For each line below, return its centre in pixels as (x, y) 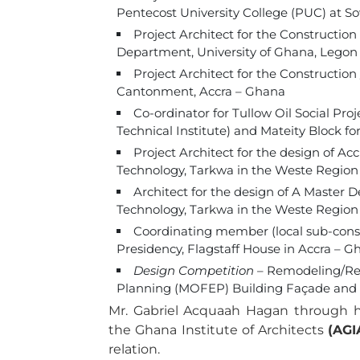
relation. (134, 349)
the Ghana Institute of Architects (219, 330)
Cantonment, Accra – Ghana (201, 91)
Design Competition (194, 270)
